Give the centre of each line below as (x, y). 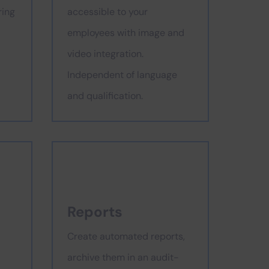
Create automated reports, (126, 236)
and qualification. (105, 96)
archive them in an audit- (123, 257)
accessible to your (107, 12)
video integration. (105, 54)
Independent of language (122, 75)
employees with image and (126, 33)
